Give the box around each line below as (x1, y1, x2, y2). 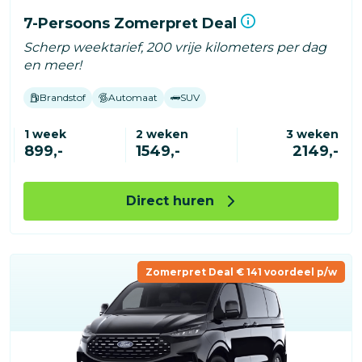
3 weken (286, 127, 339, 142)
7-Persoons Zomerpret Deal (23, 15, 241, 33)
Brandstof (40, 91, 86, 104)
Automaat (108, 91, 158, 104)
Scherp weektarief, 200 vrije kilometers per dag (23, 40, 326, 56)
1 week (24, 127, 66, 142)
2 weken (136, 127, 188, 142)
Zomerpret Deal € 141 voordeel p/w (145, 266, 337, 279)
